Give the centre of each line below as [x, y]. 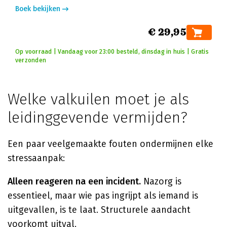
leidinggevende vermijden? [98, 118]
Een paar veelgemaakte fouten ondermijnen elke [110, 144]
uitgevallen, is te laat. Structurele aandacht [99, 210]
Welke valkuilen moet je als [98, 99]
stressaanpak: [36, 158]
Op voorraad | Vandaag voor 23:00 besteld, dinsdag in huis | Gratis [112, 52]
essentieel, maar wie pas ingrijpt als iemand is [103, 196]
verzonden [31, 60]
